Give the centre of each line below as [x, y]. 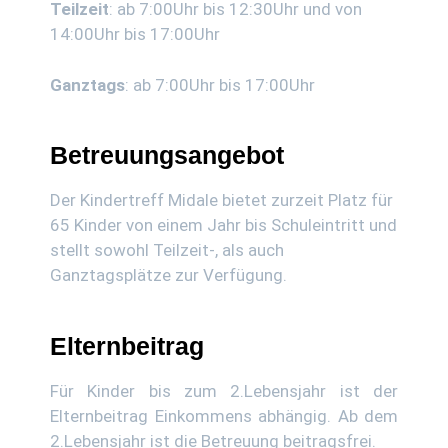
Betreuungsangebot [167, 155]
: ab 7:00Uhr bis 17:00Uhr [220, 84]
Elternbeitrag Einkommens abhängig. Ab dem [224, 415]
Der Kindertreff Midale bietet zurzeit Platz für [221, 200]
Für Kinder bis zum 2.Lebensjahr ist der [224, 390]
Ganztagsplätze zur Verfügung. [168, 275]
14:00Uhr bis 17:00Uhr [137, 34]
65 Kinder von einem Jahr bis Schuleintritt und [223, 225]
